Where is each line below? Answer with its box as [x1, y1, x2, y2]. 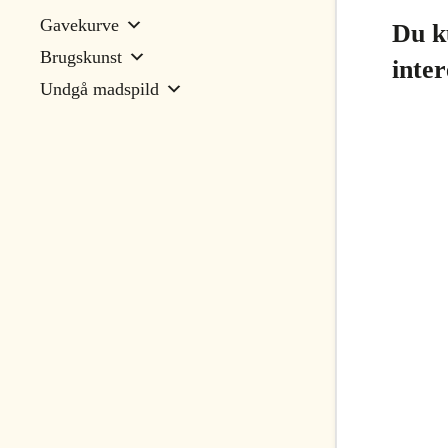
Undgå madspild [40, 79, 159, 99]
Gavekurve [40, 15, 119, 35]
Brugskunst [40, 47, 122, 67]
